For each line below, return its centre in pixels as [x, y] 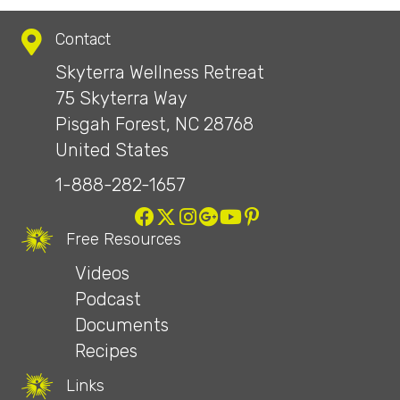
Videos [102, 274]
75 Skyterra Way [121, 99]
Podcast [108, 300]
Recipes [106, 351]
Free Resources [124, 240]
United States [112, 150]
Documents [122, 325]
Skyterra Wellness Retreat [160, 73]
